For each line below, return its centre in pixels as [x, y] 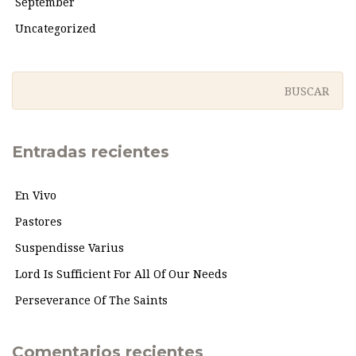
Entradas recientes [91, 152]
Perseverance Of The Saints [91, 301]
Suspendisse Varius [70, 248]
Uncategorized [56, 29]
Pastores [39, 222]
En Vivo [36, 196]
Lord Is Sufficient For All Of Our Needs [121, 275]
